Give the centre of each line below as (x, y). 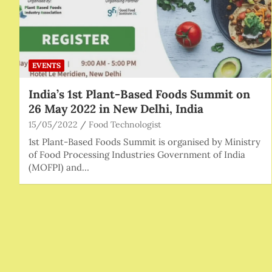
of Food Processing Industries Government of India (137, 154)
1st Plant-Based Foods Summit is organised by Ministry (144, 141)
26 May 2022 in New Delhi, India (116, 108)
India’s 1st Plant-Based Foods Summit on (139, 94)
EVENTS (46, 65)
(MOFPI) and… (59, 167)
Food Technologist (125, 124)
